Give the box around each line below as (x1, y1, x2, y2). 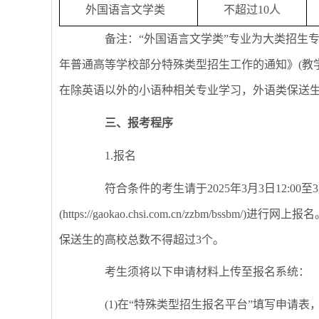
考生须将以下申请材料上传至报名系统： (82, 266, 310, 278)
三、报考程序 (105, 116, 173, 129)
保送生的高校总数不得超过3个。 (59, 233, 224, 246)
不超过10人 (224, 4, 281, 16)
